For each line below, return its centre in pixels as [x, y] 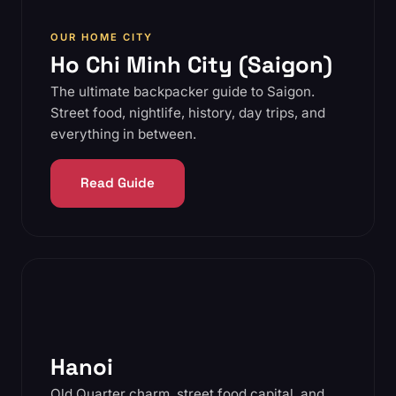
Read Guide [118, 183]
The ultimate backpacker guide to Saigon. [183, 91]
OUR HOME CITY [102, 37]
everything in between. [123, 133]
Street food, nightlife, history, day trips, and [188, 112]
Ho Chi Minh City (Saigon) [191, 64]
